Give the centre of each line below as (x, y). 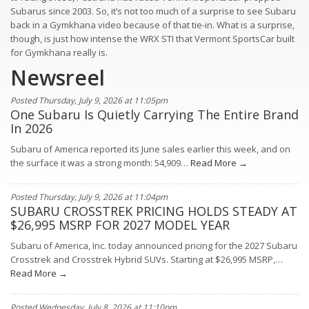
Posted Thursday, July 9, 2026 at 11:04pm (89, 197)
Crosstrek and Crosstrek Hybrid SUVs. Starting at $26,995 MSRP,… (147, 259)
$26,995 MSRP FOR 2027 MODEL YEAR (120, 225)
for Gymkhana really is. (59, 52)
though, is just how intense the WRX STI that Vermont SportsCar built (152, 39)
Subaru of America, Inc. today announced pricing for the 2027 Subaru (154, 246)
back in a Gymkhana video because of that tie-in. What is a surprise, (152, 25)
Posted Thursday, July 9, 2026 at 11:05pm (89, 100)
